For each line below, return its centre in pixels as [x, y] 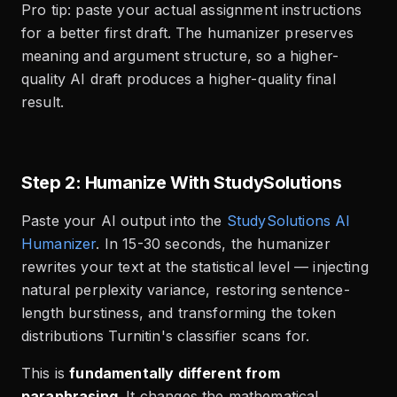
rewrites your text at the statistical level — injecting [195, 266]
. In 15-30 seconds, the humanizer [213, 243]
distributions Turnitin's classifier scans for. [166, 335]
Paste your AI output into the [122, 220]
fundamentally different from [175, 373]
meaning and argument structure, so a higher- [180, 55]
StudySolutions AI [288, 220]
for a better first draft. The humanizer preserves [187, 32]
